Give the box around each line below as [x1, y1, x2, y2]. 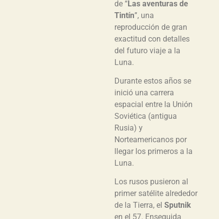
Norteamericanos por [114, 134, 187, 144]
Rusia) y [114, 123, 143, 132]
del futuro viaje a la [114, 45, 180, 55]
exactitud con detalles [114, 34, 190, 44]
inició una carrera [114, 88, 174, 97]
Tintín [114, 10, 134, 20]
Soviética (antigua [114, 111, 177, 121]
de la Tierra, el [114, 200, 164, 210]
